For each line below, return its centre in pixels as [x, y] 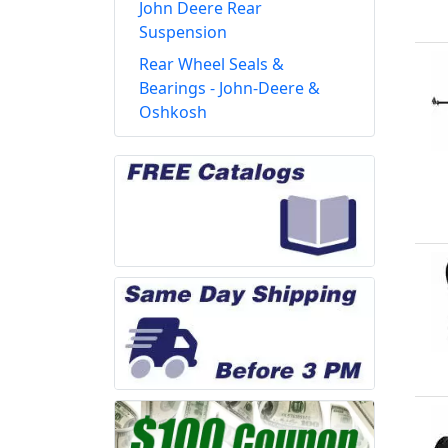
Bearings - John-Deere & [229, 88]
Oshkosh [173, 112]
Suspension [183, 32]
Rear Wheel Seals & [211, 64]
